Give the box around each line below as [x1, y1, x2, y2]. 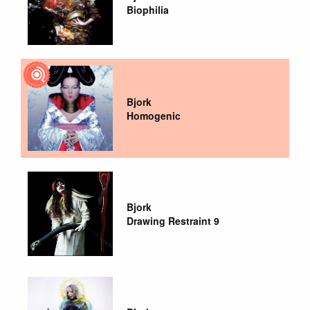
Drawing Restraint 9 [126, 213, 219, 228]
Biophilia [126, 2, 169, 17]
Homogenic [126, 108, 181, 122]
